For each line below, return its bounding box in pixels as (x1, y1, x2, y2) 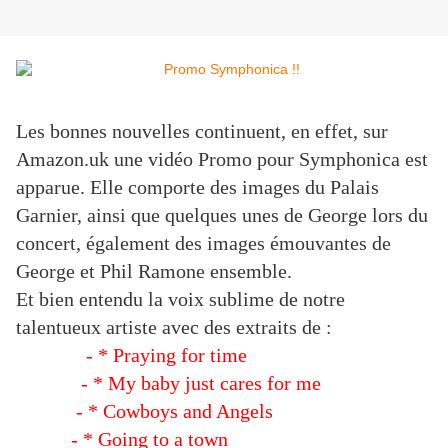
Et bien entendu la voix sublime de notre (16, 288, 345, 311)
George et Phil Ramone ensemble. (16, 260, 292, 283)
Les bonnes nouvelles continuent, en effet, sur (16, 120, 388, 143)
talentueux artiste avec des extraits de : (16, 316, 332, 339)
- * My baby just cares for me (16, 372, 321, 395)
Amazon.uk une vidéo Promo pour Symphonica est (16, 148, 428, 171)
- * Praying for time (16, 344, 247, 367)
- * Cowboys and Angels (16, 400, 273, 423)
